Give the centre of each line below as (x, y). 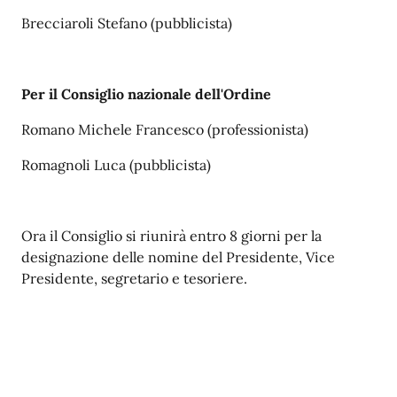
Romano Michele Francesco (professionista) (165, 129)
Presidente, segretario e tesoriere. (134, 278)
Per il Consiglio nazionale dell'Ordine (146, 94)
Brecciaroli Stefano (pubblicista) (127, 23)
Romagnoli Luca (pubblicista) (116, 165)
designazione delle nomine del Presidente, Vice (178, 257)
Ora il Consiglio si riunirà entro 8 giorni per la (171, 236)
